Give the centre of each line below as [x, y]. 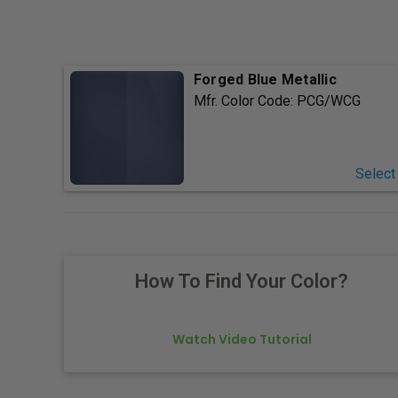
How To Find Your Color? [242, 282]
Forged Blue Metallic [265, 80]
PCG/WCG [328, 101]
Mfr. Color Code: [245, 101]
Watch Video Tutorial [242, 340]
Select [375, 174]
